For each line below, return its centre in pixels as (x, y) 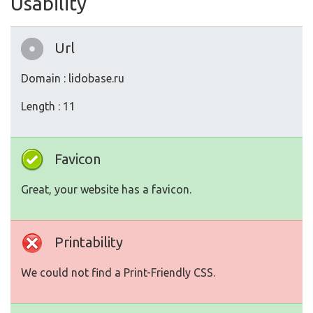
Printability (89, 242)
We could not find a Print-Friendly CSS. (118, 273)
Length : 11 (48, 107)
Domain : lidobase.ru (73, 79)
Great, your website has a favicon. (106, 190)
